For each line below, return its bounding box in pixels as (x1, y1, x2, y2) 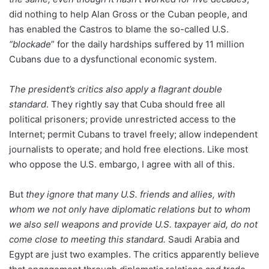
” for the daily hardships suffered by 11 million (51, 38, 244, 50)
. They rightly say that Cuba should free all (46, 98, 225, 110)
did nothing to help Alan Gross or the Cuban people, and (9, 8, 247, 20)
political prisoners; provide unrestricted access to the (9, 113, 236, 125)
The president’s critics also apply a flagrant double (9, 83, 222, 95)
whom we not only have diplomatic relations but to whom (9, 204, 250, 215)
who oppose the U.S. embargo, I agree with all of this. (9, 159, 235, 170)
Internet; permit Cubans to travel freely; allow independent (9, 128, 258, 140)
